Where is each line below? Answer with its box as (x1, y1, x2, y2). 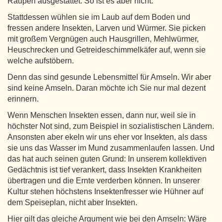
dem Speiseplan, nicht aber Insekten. (7, 198, 137, 207)
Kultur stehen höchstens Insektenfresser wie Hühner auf (7, 187, 203, 196)
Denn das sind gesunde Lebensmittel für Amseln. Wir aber (7, 72, 211, 81)
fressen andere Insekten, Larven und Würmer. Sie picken (7, 23, 206, 32)
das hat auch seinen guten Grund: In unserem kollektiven (7, 154, 207, 163)
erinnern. (7, 94, 39, 103)
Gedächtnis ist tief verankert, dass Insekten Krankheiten (7, 165, 202, 174)
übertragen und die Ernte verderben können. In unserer (7, 176, 200, 185)
